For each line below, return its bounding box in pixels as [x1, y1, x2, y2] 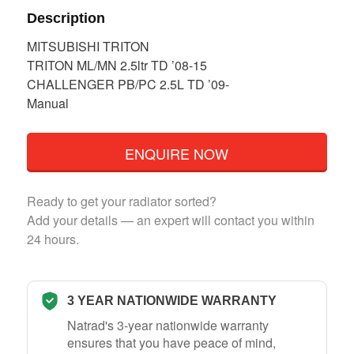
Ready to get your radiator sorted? [26, 191, 217, 210]
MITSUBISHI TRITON [26, 36, 149, 55]
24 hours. [26, 229, 79, 248]
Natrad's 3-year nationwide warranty [66, 315, 269, 334]
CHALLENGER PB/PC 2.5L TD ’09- [26, 74, 229, 93]
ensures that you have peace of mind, [66, 333, 276, 352]
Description [26, 9, 105, 26]
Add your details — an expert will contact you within [26, 210, 314, 229]
